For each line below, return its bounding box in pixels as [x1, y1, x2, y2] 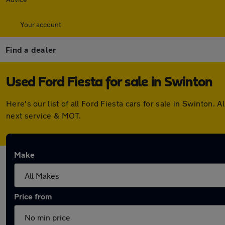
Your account [20, 20, 61, 29]
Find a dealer [6, 45, 56, 54]
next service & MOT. [6, 110, 81, 120]
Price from [14, 191, 52, 201]
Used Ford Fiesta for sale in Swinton [6, 75, 212, 89]
